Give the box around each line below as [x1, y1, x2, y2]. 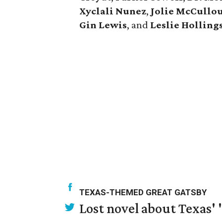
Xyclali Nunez [79, 5, 146, 17]
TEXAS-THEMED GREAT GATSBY [79, 187, 207, 197]
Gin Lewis [79, 19, 127, 31]
